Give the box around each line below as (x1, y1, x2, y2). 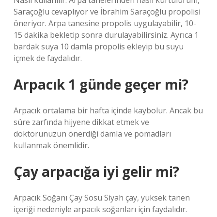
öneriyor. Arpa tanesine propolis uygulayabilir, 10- (14, 18, 196, 29)
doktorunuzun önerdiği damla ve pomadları (14, 128, 171, 139)
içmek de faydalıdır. (14, 53, 82, 63)
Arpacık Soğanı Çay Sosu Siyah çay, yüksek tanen (14, 192, 190, 203)
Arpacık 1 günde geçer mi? (14, 75, 188, 93)
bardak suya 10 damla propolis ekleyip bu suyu (14, 41, 184, 52)
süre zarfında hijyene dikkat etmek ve (14, 117, 149, 127)
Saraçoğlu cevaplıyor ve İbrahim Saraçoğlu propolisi (14, 6, 201, 17)
